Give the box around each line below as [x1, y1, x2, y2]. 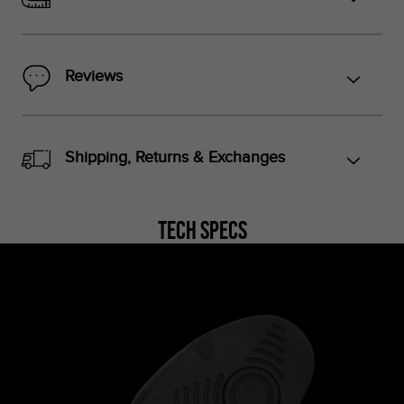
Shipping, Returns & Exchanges [65, 147, 285, 167]
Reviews [65, 66, 123, 86]
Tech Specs [157, 215, 247, 244]
